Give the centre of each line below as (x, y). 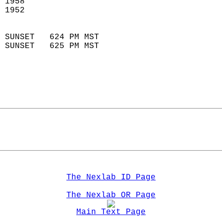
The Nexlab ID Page (111, 177)
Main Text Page (111, 212)
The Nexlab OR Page (111, 195)
